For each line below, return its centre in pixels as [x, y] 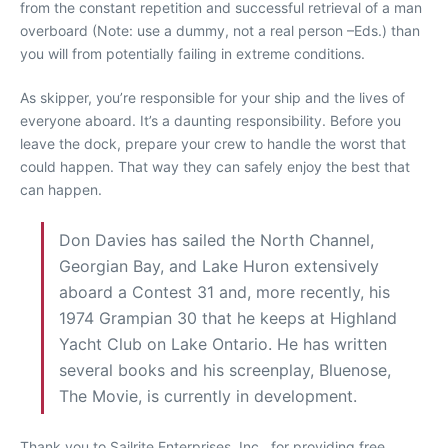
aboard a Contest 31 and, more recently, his [224, 292]
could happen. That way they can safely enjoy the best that [215, 166]
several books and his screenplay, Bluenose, [225, 370]
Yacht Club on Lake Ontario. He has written [223, 344]
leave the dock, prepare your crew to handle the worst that [213, 143]
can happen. [61, 189]
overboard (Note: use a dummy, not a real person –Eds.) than [220, 30]
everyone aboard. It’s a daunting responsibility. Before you [210, 120]
